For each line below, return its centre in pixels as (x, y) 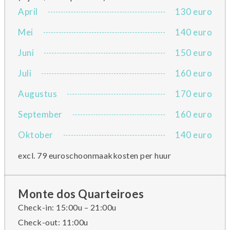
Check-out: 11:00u (53, 222)
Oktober (36, 135)
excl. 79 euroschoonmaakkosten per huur (94, 155)
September (40, 114)
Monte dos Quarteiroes (81, 194)
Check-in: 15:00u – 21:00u (67, 207)
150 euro (194, 53)
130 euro (194, 12)
